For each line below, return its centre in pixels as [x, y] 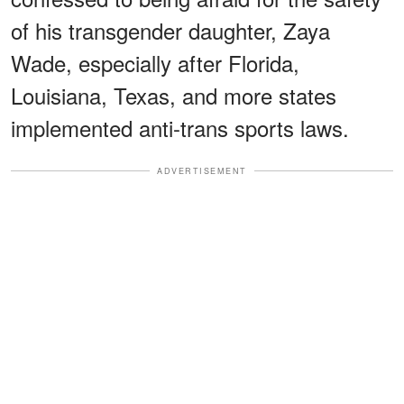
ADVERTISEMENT [202, 170]
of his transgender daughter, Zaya [170, 30]
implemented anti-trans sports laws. [180, 127]
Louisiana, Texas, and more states [174, 95]
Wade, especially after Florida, [155, 62]
